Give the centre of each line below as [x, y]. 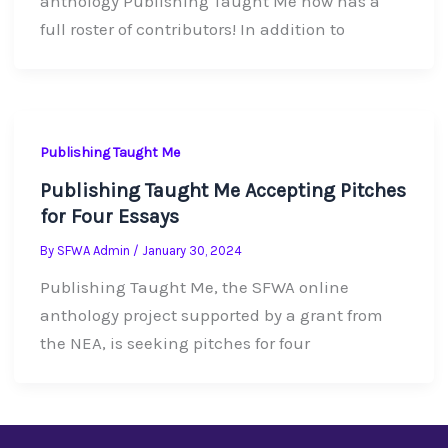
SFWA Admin [94, 251]
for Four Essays [109, 217]
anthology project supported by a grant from [211, 315]
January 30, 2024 [191, 251]
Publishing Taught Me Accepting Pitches [222, 191]
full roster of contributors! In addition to [192, 29]
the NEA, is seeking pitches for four [174, 343]
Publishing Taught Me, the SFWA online [194, 287]
